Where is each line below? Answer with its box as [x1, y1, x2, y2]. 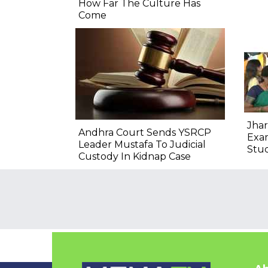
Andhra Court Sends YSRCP [78, 127, 211, 139]
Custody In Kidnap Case [78, 151, 191, 163]
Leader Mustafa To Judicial [78, 139, 206, 151]
